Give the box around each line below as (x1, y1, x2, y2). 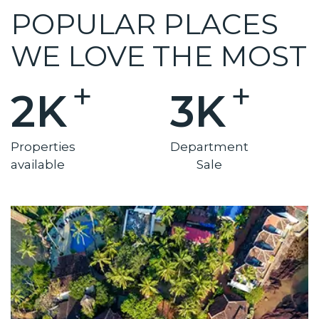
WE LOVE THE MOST (11, 38, 307, 73)
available (11, 157, 65, 172)
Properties (11, 140, 75, 154)
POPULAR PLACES (11, 6, 278, 41)
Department (170, 140, 249, 154)
